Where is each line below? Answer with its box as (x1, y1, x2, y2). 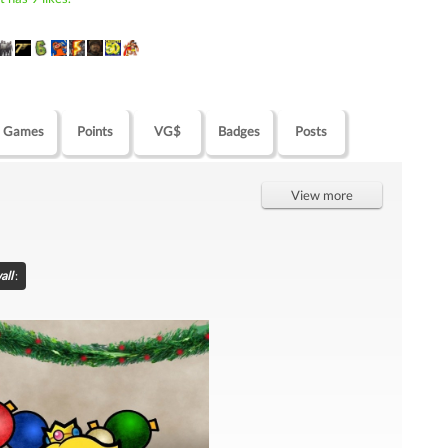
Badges (218, 123, 261, 139)
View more (291, 187, 354, 203)
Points (77, 123, 114, 139)
